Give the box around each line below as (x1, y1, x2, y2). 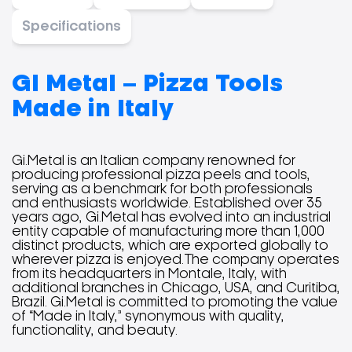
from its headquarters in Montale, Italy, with (12, 268, 287, 280)
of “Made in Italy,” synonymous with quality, (12, 310, 284, 323)
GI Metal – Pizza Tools (12, 74, 283, 96)
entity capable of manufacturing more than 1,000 (12, 225, 324, 238)
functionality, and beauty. (12, 324, 178, 337)
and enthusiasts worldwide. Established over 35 (12, 197, 322, 210)
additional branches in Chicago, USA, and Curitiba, (12, 282, 340, 295)
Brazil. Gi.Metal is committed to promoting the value (12, 296, 338, 309)
